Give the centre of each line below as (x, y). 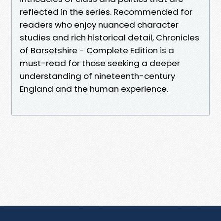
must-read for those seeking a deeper (100, 63)
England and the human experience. (94, 89)
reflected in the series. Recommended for (106, 12)
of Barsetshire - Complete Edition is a (97, 50)
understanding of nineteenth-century (97, 76)
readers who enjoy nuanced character (99, 24)
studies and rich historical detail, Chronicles (110, 37)
